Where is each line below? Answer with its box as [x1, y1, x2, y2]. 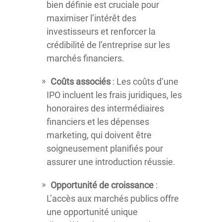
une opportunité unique [47, 207, 138, 218]
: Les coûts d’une [111, 76, 178, 87]
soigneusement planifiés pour [47, 143, 163, 154]
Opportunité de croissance [51, 180, 154, 191]
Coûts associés [51, 76, 111, 87]
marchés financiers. [47, 53, 124, 64]
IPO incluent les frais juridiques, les [47, 90, 182, 101]
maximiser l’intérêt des [47, 13, 136, 24]
